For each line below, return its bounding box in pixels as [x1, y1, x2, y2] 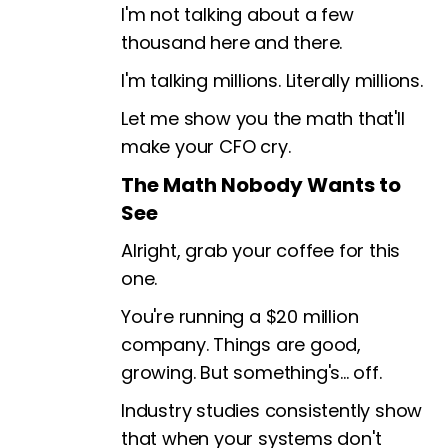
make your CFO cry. [121, 134, 291, 159]
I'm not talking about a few [121, 2, 354, 27]
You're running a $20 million [121, 304, 359, 329]
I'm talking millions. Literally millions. [121, 68, 423, 93]
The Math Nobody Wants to [121, 171, 401, 199]
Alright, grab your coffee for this [121, 238, 401, 263]
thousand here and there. [121, 30, 343, 55]
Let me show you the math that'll [121, 106, 405, 131]
